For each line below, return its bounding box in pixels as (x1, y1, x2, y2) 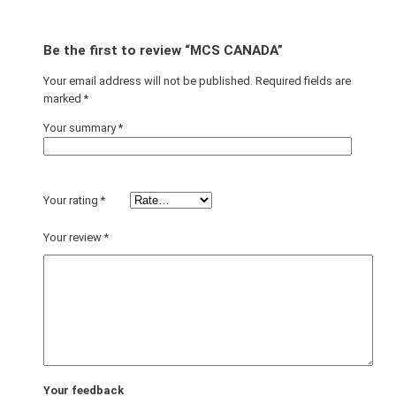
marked (42, 91, 84, 105)
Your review (42, 230, 104, 244)
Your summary (42, 120, 118, 134)
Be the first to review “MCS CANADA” (42, 42, 283, 59)
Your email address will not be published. (42, 73, 253, 88)
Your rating (42, 193, 101, 207)
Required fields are (255, 73, 351, 88)
